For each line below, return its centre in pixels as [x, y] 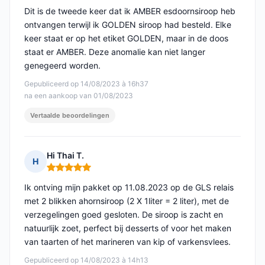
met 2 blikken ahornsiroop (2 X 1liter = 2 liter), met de [127, 201]
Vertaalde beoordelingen [70, 116]
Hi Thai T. [65, 156]
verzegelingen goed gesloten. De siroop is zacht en [124, 215]
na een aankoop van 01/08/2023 [79, 96]
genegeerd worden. [62, 66]
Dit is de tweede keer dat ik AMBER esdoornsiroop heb [130, 11]
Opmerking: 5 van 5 [87, 172]
